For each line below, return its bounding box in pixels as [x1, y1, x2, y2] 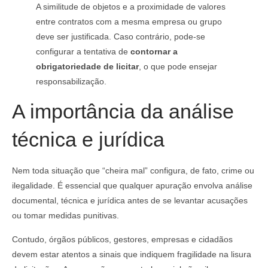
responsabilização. [36, 77, 106, 87]
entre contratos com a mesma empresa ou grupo [36, 17, 222, 27]
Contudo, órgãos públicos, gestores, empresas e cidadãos [12, 234, 233, 244]
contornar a [130, 47, 178, 57]
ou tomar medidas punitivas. [12, 211, 119, 221]
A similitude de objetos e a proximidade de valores [36, 2, 226, 12]
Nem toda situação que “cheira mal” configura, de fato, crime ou [12, 166, 254, 176]
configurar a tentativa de [36, 47, 130, 57]
